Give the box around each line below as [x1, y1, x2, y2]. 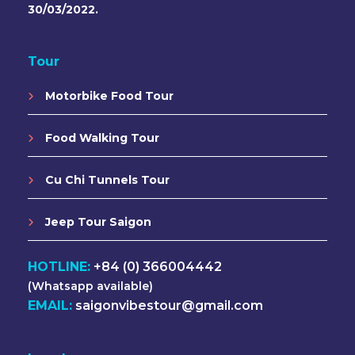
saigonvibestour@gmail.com [72, 298, 263, 314]
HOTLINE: [28, 259, 90, 275]
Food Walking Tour [42, 131, 159, 146]
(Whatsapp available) [28, 279, 153, 294]
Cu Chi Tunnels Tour [42, 173, 170, 188]
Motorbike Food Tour [42, 89, 174, 104]
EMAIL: [28, 298, 72, 314]
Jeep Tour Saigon [42, 215, 151, 230]
